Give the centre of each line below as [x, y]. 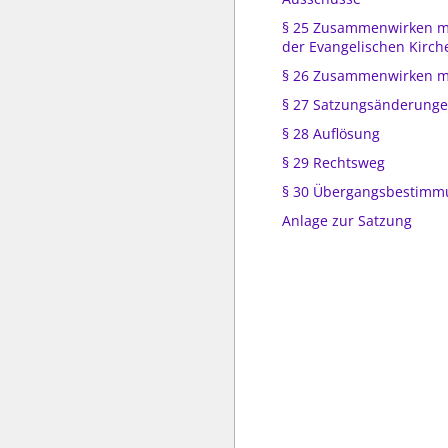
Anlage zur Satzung [347, 220]
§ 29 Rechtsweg [333, 162]
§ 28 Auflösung [331, 133]
